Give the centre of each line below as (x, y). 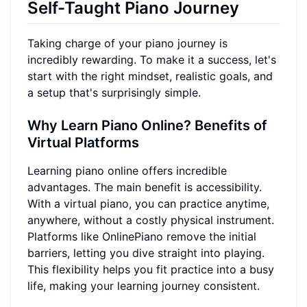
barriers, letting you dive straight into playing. (146, 253)
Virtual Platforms (83, 142)
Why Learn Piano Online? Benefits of (147, 125)
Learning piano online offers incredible (127, 170)
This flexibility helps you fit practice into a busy (151, 269)
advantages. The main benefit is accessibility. (145, 187)
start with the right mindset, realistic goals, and (150, 76)
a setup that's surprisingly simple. (114, 92)
